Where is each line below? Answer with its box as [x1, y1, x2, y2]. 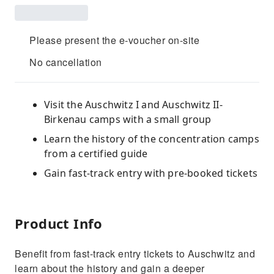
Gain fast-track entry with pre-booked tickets [44, 166, 257, 180]
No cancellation [29, 55, 102, 69]
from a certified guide [44, 147, 148, 160]
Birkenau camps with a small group [44, 113, 212, 126]
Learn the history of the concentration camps [44, 132, 259, 146]
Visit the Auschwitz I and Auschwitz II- [44, 98, 223, 111]
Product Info [15, 214, 103, 232]
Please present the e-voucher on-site [29, 33, 199, 47]
